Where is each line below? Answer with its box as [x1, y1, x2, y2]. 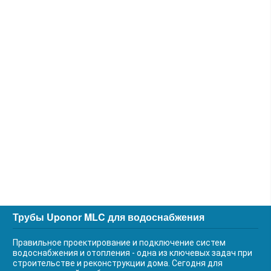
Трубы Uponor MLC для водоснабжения [13, 210, 204, 224]
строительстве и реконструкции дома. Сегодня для [13, 258, 223, 268]
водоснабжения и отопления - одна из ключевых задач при [13, 248, 252, 258]
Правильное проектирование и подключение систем [13, 238, 226, 247]
